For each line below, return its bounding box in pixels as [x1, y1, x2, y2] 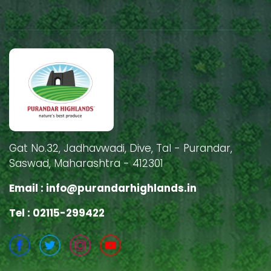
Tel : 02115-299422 [9, 205, 105, 220]
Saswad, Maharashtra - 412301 [9, 155, 163, 171]
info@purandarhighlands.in [46, 180, 197, 195]
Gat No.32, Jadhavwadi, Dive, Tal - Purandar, [9, 140, 232, 155]
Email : [9, 180, 46, 195]
